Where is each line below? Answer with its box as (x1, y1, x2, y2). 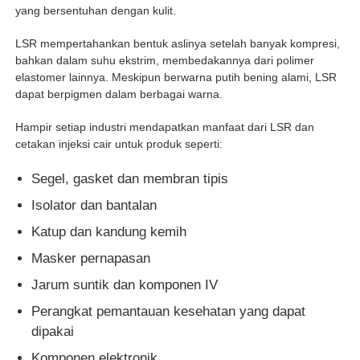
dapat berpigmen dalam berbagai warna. (15, 87, 223, 100)
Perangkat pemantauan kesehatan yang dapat (31, 303, 306, 319)
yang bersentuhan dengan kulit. (15, 3, 177, 17)
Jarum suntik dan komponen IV (31, 276, 219, 292)
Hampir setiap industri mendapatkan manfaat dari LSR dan (15, 120, 315, 133)
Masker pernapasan (31, 250, 151, 266)
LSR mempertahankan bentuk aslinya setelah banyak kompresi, (15, 36, 341, 50)
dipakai (31, 323, 75, 339)
